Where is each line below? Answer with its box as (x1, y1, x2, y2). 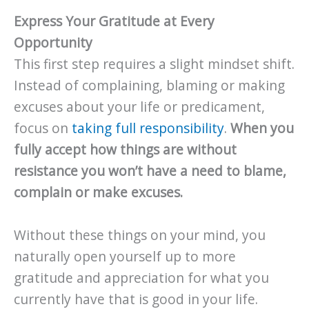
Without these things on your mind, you (14, 226, 266, 244)
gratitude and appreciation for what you (14, 268, 269, 287)
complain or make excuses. (14, 183, 183, 202)
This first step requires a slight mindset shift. (14, 55, 295, 74)
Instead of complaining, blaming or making (14, 77, 285, 95)
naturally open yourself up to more (14, 247, 236, 266)
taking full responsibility (72, 119, 224, 138)
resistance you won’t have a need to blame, (14, 162, 286, 181)
